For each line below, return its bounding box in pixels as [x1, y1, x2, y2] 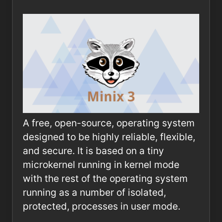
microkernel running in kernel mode [23, 159, 179, 171]
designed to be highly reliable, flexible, [23, 131, 195, 143]
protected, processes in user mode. [23, 200, 180, 213]
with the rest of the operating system [23, 172, 188, 185]
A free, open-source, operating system [23, 117, 195, 129]
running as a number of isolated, [23, 186, 166, 199]
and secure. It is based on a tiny [23, 145, 164, 157]
